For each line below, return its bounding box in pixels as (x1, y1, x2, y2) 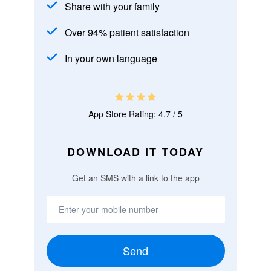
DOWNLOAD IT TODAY (67, 144, 204, 160)
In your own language (64, 51, 157, 65)
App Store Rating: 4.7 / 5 (88, 108, 183, 120)
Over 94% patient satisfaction (64, 25, 189, 39)
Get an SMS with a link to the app (71, 172, 200, 184)
